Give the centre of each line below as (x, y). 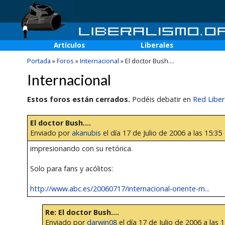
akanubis (86, 133)
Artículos (69, 45)
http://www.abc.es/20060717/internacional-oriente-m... (120, 189)
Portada (39, 61)
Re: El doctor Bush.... (82, 212)
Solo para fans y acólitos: (71, 169)
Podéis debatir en (161, 99)
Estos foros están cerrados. (78, 99)
